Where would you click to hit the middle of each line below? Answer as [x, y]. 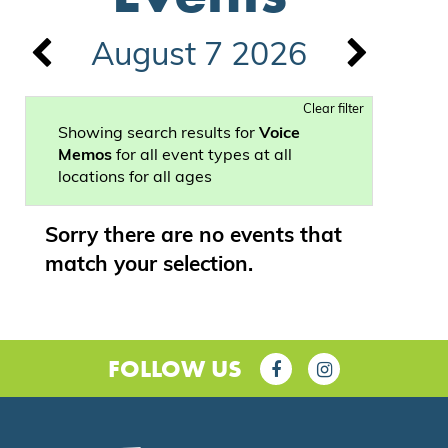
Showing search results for [158, 133]
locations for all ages [135, 177]
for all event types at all [202, 155]
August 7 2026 [199, 56]
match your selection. [149, 265]
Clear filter [333, 109]
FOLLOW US [175, 368]
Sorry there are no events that [193, 236]
